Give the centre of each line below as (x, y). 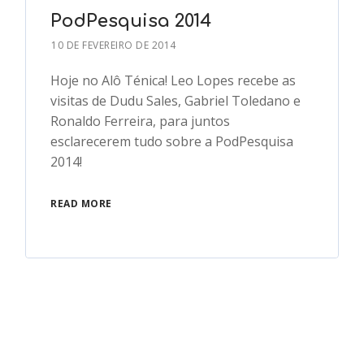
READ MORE (81, 204)
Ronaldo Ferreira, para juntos (141, 121)
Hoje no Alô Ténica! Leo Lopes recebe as (173, 81)
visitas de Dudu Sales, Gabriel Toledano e (176, 101)
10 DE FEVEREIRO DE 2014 (114, 45)
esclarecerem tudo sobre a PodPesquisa (172, 142)
